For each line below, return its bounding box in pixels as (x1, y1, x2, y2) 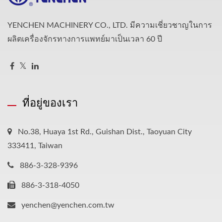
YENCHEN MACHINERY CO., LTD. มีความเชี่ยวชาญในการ (7, 21, 212, 29)
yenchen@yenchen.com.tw (21, 201, 114, 209)
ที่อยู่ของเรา (22, 94, 78, 110)
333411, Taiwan (7, 141, 62, 150)
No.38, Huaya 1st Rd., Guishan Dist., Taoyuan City (18, 127, 192, 136)
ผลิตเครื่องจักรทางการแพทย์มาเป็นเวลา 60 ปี (7, 35, 162, 43)
